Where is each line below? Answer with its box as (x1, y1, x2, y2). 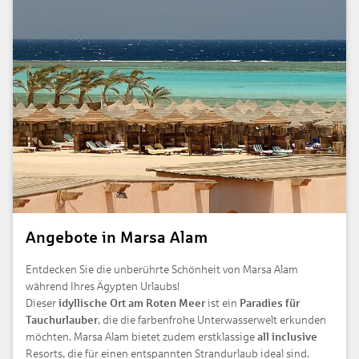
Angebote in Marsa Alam (26, 228, 208, 246)
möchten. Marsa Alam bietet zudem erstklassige (26, 330, 257, 343)
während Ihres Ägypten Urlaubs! (26, 280, 179, 292)
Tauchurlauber (26, 313, 98, 326)
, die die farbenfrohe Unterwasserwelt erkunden (98, 313, 326, 326)
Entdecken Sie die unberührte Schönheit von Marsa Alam (26, 263, 298, 276)
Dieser (26, 296, 56, 309)
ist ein (205, 296, 240, 309)
